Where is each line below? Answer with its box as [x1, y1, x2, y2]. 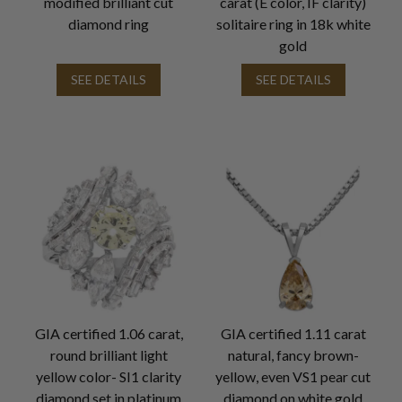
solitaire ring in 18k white [215, 14, 371, 32]
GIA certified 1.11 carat [220, 324, 366, 342]
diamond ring [68, 14, 150, 32]
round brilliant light [49, 345, 168, 363]
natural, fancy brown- [227, 345, 359, 363]
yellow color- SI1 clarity [36, 367, 182, 385]
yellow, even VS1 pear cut [215, 367, 371, 385]
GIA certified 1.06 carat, [34, 324, 183, 342]
